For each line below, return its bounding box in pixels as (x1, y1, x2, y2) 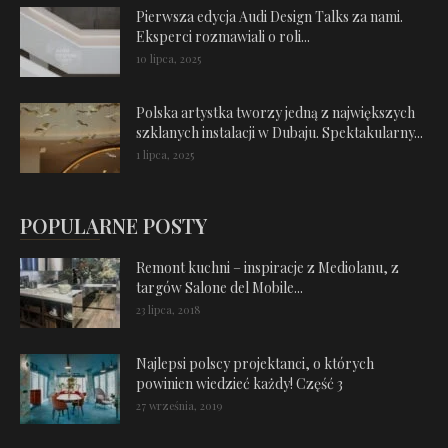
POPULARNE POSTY (20, 211, 207, 239)
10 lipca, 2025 (136, 50, 201, 66)
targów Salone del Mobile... (136, 277, 303, 297)
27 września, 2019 (136, 397, 222, 413)
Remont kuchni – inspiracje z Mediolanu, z (136, 257, 399, 277)
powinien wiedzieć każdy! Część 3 (136, 373, 343, 393)
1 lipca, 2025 (136, 146, 194, 162)
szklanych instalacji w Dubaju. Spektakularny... (136, 122, 423, 142)
